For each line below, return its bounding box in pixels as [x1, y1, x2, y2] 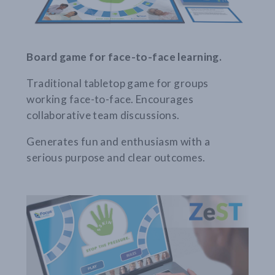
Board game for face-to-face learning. [26, 50, 222, 63]
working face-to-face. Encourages [26, 93, 194, 106]
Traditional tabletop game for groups [26, 77, 209, 90]
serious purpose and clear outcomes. [26, 151, 206, 165]
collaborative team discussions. [26, 109, 180, 122]
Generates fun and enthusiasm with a [26, 135, 211, 149]
